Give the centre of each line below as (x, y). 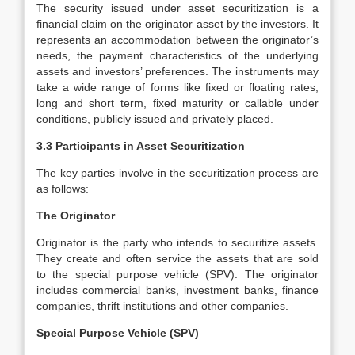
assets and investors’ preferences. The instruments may (177, 71)
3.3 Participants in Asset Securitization (141, 146)
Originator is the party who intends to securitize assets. (177, 242)
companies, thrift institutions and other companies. (162, 306)
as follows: (63, 189)
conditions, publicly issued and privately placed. (155, 119)
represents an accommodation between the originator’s (177, 40)
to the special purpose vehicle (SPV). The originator (177, 274)
